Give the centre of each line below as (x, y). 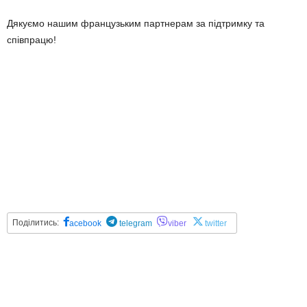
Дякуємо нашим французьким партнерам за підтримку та (136, 23)
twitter (216, 223)
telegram (135, 223)
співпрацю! (32, 40)
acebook (85, 223)
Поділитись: (36, 223)
